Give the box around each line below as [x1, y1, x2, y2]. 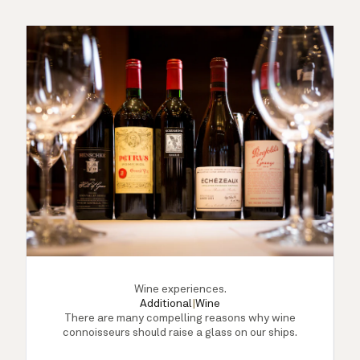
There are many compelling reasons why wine [64, 312, 296, 324]
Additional [140, 297, 192, 309]
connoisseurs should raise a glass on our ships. [63, 326, 297, 338]
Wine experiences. [133, 283, 227, 295]
